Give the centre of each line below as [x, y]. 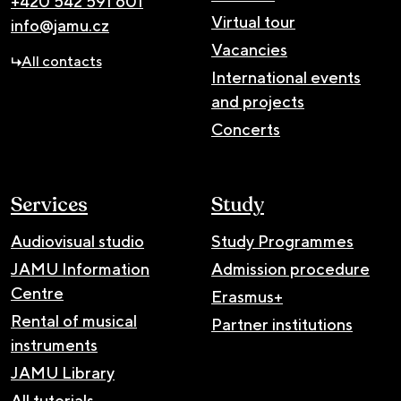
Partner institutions [282, 324]
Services [49, 205]
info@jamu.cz [60, 25]
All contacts [61, 62]
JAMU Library [63, 372]
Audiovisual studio [77, 241]
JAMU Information [80, 269]
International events [286, 77]
